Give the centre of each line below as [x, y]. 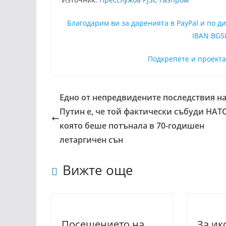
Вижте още [98, 170]
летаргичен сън [91, 140]
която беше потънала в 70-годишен [132, 126]
